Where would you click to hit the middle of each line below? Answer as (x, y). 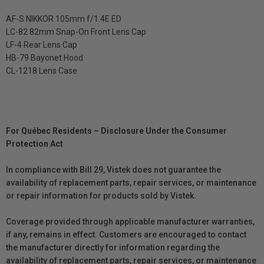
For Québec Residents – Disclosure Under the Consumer (116, 131)
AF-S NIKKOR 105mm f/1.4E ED (64, 19)
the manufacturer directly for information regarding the (113, 248)
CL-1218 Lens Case (42, 71)
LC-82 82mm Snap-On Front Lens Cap (76, 32)
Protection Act (34, 144)
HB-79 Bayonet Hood (44, 58)
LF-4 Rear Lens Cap (42, 45)
